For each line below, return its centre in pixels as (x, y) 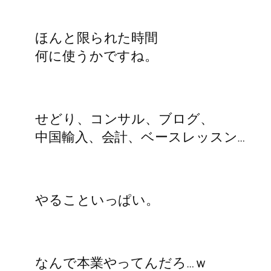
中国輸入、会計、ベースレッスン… (140, 137)
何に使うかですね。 (97, 56)
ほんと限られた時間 (97, 38)
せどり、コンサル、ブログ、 (124, 119)
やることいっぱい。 (97, 200)
